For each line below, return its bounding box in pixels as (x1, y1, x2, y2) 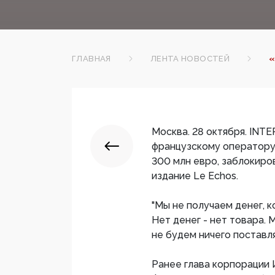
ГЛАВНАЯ (72, 54, 111, 64)
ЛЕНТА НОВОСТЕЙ (150, 54, 230, 64)
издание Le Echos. (152, 170, 238, 182)
